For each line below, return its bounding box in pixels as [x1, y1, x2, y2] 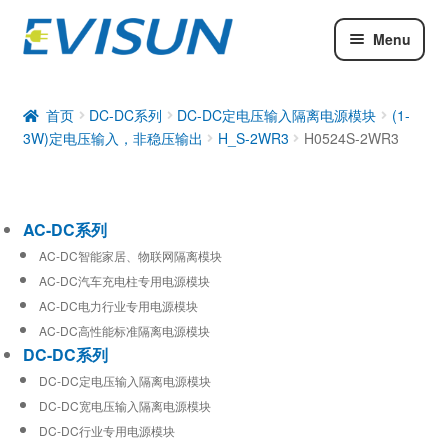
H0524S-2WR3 [303, 127, 399, 148]
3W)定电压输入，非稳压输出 [22, 127, 203, 148]
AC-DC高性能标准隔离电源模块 [38, 321, 210, 339]
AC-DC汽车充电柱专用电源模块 [38, 271, 210, 289]
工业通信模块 [22, 135, 119, 159]
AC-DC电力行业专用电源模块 [38, 296, 198, 314]
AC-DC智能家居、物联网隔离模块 [38, 246, 222, 264]
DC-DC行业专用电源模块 [38, 421, 175, 439]
